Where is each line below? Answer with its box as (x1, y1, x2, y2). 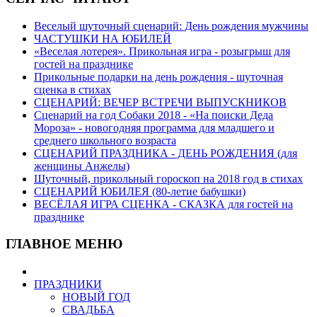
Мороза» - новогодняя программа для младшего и (34, 121, 275, 134)
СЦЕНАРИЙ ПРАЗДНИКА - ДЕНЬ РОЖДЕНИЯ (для (34, 146, 297, 159)
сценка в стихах (34, 83, 111, 96)
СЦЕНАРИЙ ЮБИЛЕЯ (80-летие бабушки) (34, 185, 246, 197)
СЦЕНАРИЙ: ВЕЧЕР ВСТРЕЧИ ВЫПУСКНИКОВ (34, 96, 287, 108)
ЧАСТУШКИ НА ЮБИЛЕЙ (34, 32, 171, 45)
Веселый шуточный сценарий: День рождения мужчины (34, 19, 309, 32)
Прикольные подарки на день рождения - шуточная (34, 70, 283, 83)
